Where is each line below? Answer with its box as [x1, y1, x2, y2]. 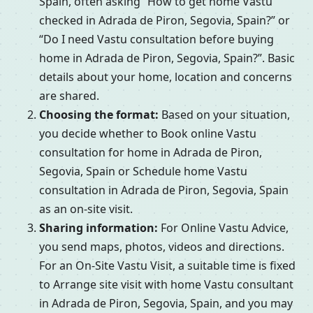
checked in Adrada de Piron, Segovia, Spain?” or [39, 13, 290, 29]
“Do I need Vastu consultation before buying [39, 31, 274, 48]
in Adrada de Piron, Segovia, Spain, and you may [39, 296, 293, 312]
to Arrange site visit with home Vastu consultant [39, 277, 293, 293]
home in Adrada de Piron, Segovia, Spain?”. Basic [39, 50, 295, 66]
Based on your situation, [159, 107, 290, 123]
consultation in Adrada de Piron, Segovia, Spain [39, 182, 289, 198]
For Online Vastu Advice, [158, 220, 289, 236]
